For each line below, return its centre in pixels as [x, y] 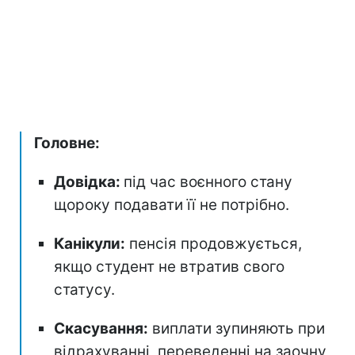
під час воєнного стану [208, 181]
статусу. [84, 289]
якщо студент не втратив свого [169, 266]
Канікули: [90, 243]
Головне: [67, 143]
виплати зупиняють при [237, 328]
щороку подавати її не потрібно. [172, 204]
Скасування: [101, 328]
